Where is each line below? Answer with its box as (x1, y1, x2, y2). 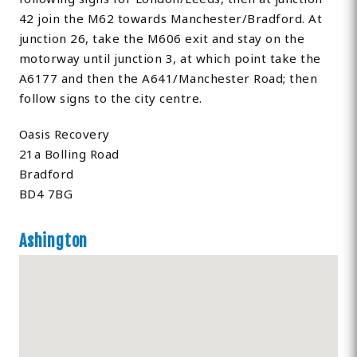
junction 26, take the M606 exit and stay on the (18, 30, 305, 47)
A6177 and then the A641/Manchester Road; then (18, 70, 318, 87)
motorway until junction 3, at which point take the (18, 50, 321, 67)
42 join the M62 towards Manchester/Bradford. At (18, 10, 323, 27)
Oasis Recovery (18, 126, 110, 143)
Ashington (18, 231, 88, 252)
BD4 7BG (18, 186, 73, 202)
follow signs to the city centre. (18, 90, 202, 107)
